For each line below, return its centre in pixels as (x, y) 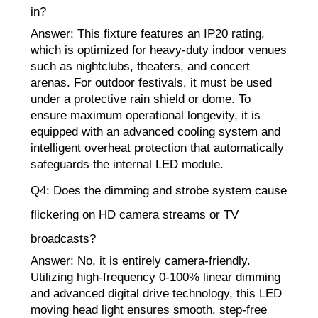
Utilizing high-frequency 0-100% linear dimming (155, 278)
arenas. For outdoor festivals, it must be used (151, 83)
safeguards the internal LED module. (127, 165)
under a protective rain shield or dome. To (141, 99)
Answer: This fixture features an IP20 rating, (148, 34)
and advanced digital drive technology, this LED (156, 294)
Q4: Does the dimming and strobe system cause (159, 191)
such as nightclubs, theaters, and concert (140, 67)
